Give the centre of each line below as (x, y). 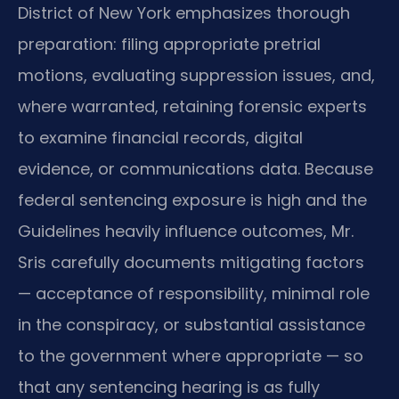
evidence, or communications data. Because (195, 169)
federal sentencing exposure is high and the (192, 200)
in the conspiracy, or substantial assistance (191, 325)
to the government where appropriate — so (191, 356)
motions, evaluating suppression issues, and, (196, 76)
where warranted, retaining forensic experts (192, 107)
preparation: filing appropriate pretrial (169, 45)
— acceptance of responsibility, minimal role (194, 294)
